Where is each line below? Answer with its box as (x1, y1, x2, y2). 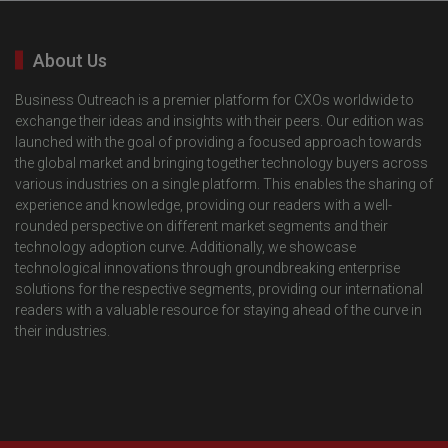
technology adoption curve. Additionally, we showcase (15, 238, 356, 255)
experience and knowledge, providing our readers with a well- (15, 196, 392, 213)
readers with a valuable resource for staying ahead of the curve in (15, 301, 422, 318)
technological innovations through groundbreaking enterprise (15, 259, 400, 276)
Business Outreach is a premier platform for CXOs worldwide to (15, 91, 414, 108)
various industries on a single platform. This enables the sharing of (15, 175, 433, 192)
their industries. (15, 322, 110, 339)
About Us (33, 49, 107, 71)
